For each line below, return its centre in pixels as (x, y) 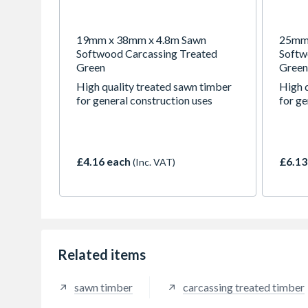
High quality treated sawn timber (154, 86)
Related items (102, 254)
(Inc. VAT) (154, 162)
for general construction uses (144, 100)
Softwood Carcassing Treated (147, 53)
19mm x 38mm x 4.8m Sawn (141, 39)
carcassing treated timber (244, 287)
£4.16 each (104, 161)
